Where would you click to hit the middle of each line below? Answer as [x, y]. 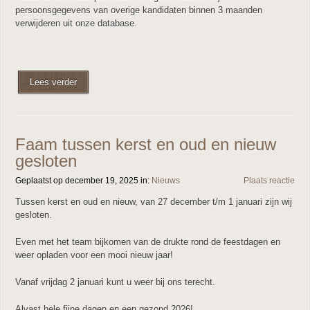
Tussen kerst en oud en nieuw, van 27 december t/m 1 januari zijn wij [154, 202]
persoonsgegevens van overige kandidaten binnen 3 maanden [139, 10]
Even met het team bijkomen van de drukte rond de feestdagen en [148, 242]
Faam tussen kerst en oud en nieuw [146, 144]
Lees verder [53, 82]
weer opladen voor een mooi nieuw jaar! [94, 255]
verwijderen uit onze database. [76, 23]
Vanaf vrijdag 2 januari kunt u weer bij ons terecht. [115, 282]
